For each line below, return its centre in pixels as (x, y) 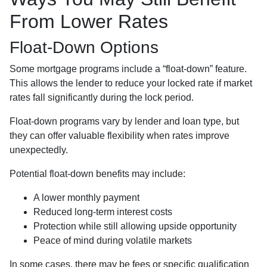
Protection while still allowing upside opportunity (135, 226)
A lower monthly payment (86, 197)
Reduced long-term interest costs (103, 212)
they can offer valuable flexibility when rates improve (119, 135)
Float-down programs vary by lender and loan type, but (124, 121)
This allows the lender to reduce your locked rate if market (131, 83)
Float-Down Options (84, 47)
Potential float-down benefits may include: (97, 173)
